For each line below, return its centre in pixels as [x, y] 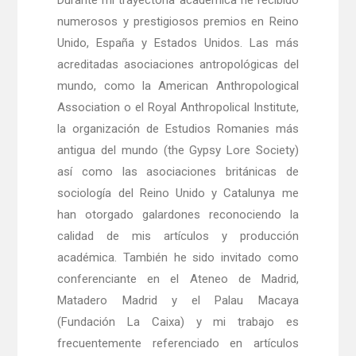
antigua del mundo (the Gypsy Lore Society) [178, 151]
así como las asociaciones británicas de [178, 172]
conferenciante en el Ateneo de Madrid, [178, 279]
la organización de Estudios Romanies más [178, 129]
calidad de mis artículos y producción [178, 236]
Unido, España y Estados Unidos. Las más [178, 43]
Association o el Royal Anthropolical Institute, [178, 108]
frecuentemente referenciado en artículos [178, 344]
